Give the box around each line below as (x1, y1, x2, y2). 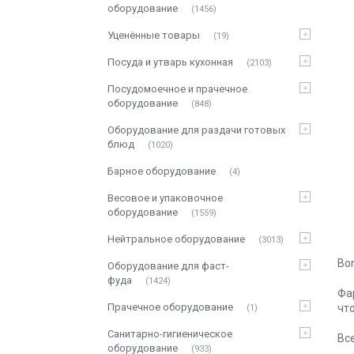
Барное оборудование (107, 165, 216, 177)
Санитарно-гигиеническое (107, 328, 232, 340)
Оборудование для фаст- (107, 260, 229, 272)
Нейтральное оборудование (107, 233, 245, 245)
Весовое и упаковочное (107, 192, 223, 204)
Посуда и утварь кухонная (107, 56, 233, 68)
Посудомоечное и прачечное (107, 83, 247, 95)
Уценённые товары (107, 29, 200, 41)
